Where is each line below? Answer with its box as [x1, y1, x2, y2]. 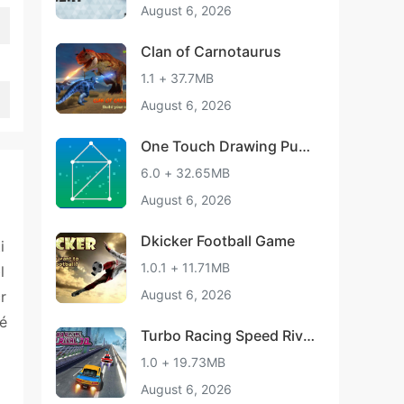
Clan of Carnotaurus [141, 42, 281, 60]
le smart [141, 155, 197, 173]
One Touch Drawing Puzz [141, 137, 315, 155]
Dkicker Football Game [141, 232, 295, 250]
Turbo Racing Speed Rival [141, 326, 315, 344]
